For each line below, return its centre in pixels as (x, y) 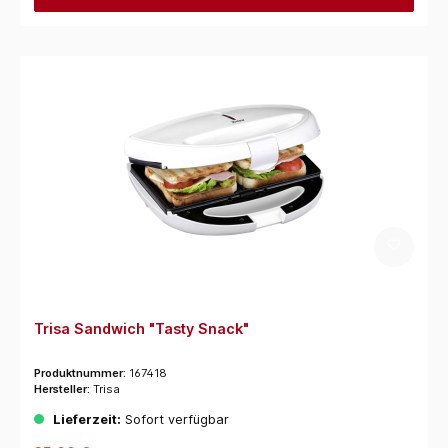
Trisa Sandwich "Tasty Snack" (141, 328)
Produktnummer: (81, 373)
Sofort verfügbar (174, 419)
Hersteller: (63, 389)
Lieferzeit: (86, 419)
